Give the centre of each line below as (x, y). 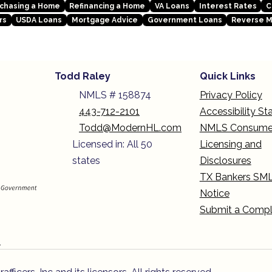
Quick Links (227, 76)
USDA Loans (39, 20)
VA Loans (172, 6)
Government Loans (185, 20)
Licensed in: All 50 (113, 144)
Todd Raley (83, 76)
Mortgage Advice (104, 20)
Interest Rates (228, 6)
